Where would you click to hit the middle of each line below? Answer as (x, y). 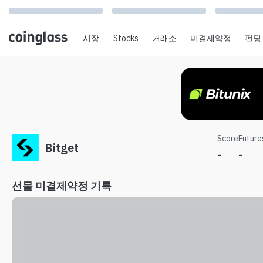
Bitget (62, 148)
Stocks (126, 38)
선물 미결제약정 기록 (62, 186)
